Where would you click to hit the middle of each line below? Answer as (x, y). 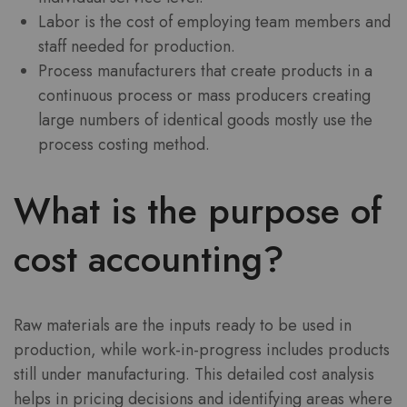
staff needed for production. (137, 46)
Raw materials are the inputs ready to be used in (183, 326)
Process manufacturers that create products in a (205, 71)
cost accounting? (149, 259)
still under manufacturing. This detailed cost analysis (194, 375)
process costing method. (124, 144)
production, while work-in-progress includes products (202, 350)
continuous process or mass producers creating (204, 95)
